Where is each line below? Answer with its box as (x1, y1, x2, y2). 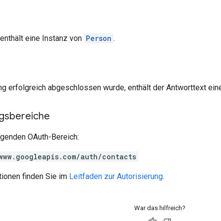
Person (86, 33, 111, 43)
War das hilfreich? (134, 204, 185, 212)
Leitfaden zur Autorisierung (69, 171, 163, 181)
